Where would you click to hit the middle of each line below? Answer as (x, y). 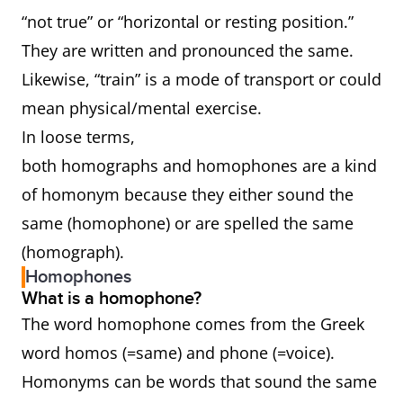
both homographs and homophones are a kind (199, 166)
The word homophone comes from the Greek (193, 324)
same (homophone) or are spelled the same (188, 223)
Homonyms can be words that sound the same (199, 381)
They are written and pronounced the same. (188, 50)
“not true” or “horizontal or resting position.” (188, 22)
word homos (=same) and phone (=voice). (178, 353)
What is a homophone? (114, 299)
